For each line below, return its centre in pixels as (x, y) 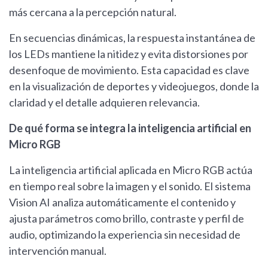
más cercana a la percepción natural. (93, 12)
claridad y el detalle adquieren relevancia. (104, 102)
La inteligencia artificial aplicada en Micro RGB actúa (131, 170)
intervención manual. (58, 250)
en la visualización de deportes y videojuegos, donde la (134, 86)
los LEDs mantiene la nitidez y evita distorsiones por (129, 54)
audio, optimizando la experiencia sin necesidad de (125, 234)
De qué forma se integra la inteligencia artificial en (130, 128)
